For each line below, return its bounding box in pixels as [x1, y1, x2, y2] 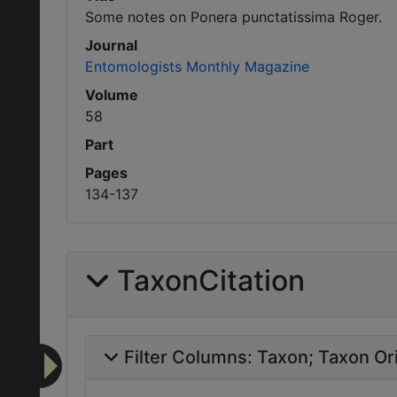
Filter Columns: [124, 346, 257, 368]
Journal [85, 36, 137, 54]
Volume [85, 86, 138, 104]
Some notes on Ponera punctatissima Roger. [85, 8, 382, 26]
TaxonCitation [117, 263, 305, 298]
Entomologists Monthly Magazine [85, 58, 309, 75]
